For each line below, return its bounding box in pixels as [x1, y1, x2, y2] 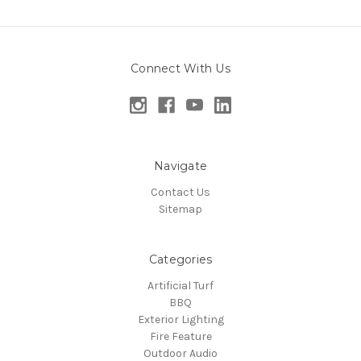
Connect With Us [131, 61, 230, 77]
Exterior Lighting [137, 312, 224, 326]
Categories [148, 251, 213, 267]
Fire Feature [149, 329, 212, 343]
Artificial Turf [147, 278, 214, 293]
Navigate [154, 158, 207, 173]
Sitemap [159, 201, 202, 216]
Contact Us [151, 185, 210, 199]
